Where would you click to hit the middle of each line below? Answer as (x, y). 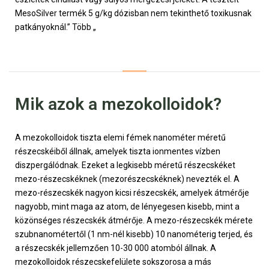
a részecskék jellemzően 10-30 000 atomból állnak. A (116, 248)
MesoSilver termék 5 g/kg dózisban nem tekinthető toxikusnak (133, 13)
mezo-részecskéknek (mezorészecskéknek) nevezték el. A (127, 179)
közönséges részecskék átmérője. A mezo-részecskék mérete (134, 220)
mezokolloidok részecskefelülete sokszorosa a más (113, 261)
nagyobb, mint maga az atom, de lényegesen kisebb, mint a (127, 206)
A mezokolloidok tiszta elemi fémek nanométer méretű (120, 137)
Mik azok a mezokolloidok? (118, 104)
